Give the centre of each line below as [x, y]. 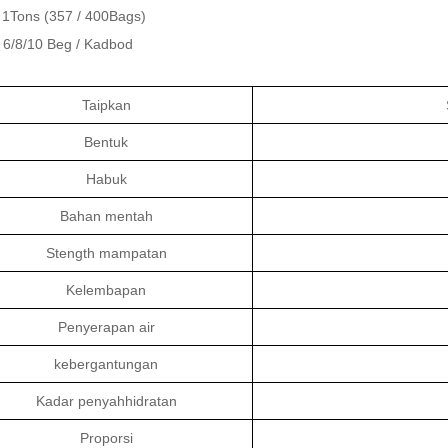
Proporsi [106, 437]
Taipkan [106, 104]
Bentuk [106, 141]
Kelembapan [106, 289]
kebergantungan [106, 363]
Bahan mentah [106, 215]
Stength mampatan [106, 252]
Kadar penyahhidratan [106, 400]
